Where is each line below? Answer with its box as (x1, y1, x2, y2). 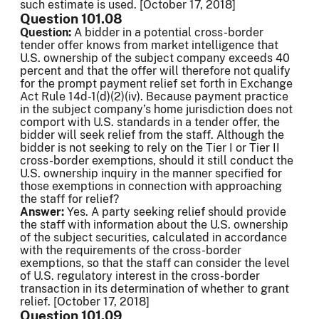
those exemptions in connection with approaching (20, 179, 282, 194)
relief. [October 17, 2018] (20, 295, 150, 309)
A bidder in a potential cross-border (74, 26, 263, 40)
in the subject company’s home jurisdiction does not (20, 103, 293, 117)
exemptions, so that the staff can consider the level (20, 256, 290, 271)
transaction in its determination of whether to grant (20, 282, 289, 296)
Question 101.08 (20, 11, 122, 27)
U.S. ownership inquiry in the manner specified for (20, 167, 282, 181)
